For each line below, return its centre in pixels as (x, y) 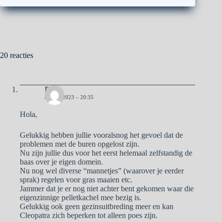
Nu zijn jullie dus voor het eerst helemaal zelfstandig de (106, 153)
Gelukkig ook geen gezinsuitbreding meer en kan (97, 206)
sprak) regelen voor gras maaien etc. (76, 179)
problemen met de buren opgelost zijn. (80, 144)
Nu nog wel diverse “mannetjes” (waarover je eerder (102, 170)
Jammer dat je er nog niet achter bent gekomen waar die (107, 188)
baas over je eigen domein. (61, 162)
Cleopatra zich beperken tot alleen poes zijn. (89, 215)
